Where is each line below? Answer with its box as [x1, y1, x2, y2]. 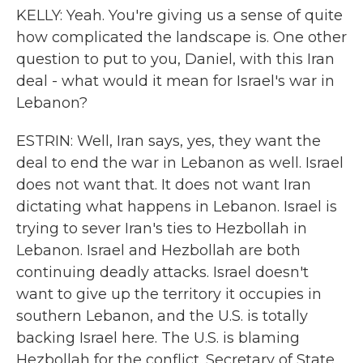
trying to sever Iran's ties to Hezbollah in [16, 220, 307, 237]
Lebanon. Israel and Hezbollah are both [16, 241, 301, 259]
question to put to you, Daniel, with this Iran [16, 50, 335, 68]
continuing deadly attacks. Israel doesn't [16, 263, 309, 281]
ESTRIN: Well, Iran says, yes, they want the [16, 132, 321, 150]
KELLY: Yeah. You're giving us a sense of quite [16, 6, 343, 24]
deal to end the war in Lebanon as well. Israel [16, 154, 344, 172]
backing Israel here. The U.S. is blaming [16, 329, 300, 347]
